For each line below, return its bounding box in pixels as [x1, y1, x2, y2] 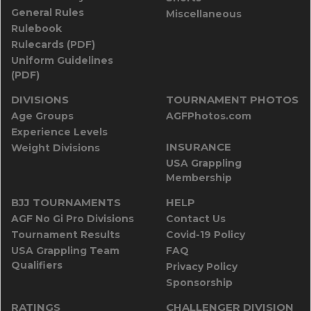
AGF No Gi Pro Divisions [11, 212, 134, 225]
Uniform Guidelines [11, 53, 113, 67]
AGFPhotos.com [166, 109, 251, 122]
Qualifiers [11, 258, 62, 271]
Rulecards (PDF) [11, 37, 95, 51]
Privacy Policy [166, 260, 237, 273]
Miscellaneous [166, 7, 242, 20]
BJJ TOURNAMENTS [11, 195, 121, 209]
